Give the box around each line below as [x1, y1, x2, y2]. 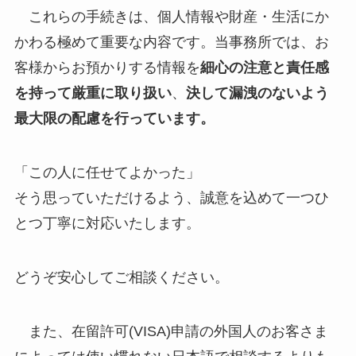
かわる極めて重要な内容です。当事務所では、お [14, 34, 329, 51]
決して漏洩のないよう [185, 85, 329, 102]
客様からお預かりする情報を [14, 60, 200, 76]
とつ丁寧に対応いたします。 [14, 215, 200, 231]
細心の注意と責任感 [199, 60, 329, 76]
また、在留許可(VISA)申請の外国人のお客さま [14, 323, 328, 339]
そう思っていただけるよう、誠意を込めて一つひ [14, 189, 329, 206]
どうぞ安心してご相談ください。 [14, 269, 229, 285]
